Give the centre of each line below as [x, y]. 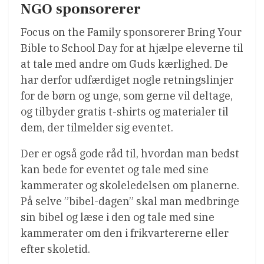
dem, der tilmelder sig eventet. [97, 128]
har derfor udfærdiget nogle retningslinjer [127, 80]
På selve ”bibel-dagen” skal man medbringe [130, 202]
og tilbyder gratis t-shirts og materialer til [125, 112]
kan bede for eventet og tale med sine [115, 170]
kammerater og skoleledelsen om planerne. [130, 186]
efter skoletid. [55, 249]
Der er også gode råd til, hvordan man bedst [130, 154]
